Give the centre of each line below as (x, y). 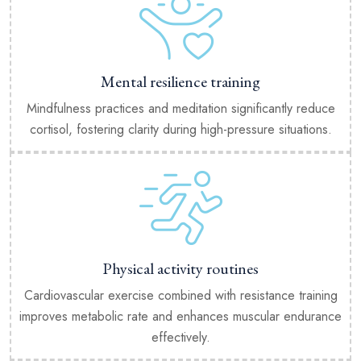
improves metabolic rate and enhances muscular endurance (180, 316)
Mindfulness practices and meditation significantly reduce (180, 108)
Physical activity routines (180, 268)
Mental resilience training (180, 81)
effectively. (180, 337)
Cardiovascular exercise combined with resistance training (180, 295)
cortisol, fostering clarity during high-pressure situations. (180, 129)
